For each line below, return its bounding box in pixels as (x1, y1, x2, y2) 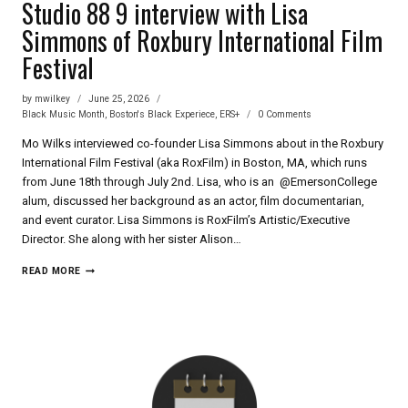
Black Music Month (22, 108, 105, 121)
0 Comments (258, 108, 311, 121)
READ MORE (22, 265, 81, 278)
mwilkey (35, 93, 71, 106)
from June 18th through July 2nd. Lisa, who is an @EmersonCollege (22, 175, 380, 189)
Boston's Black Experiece (109, 108, 215, 121)
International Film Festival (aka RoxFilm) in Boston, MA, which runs (22, 156, 367, 170)
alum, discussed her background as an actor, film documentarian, (22, 194, 364, 209)
